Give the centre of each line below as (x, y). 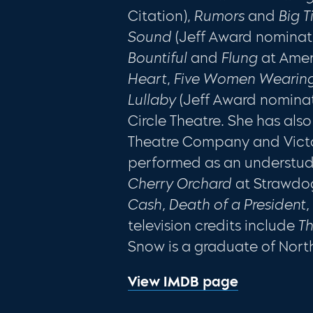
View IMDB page (183, 281)
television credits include (213, 225)
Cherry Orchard (180, 183)
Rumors (220, 16)
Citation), (161, 16)
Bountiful (158, 58)
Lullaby (154, 100)
